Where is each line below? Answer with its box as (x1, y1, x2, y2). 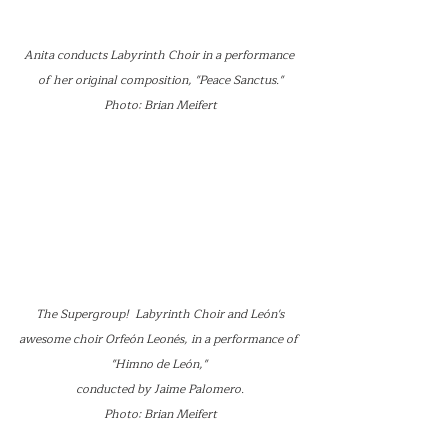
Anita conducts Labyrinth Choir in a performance (23, 44, 297, 65)
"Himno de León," (110, 353, 210, 374)
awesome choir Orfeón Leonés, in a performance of (19, 328, 301, 349)
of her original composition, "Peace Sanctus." (37, 69, 283, 90)
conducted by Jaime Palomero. (76, 378, 244, 399)
